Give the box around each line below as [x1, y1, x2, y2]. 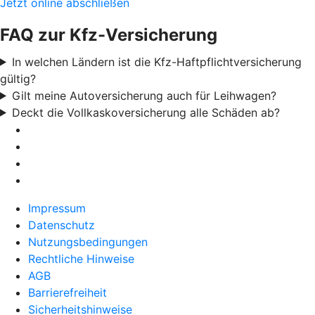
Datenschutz [28, 217, 95, 232]
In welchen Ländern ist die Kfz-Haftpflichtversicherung [11, 54, 302, 69]
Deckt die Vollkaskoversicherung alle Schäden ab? [11, 105, 280, 120]
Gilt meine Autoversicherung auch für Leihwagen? [11, 88, 276, 103]
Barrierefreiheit [28, 285, 107, 300]
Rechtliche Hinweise [28, 251, 134, 266]
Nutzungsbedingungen [28, 234, 148, 249]
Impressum [28, 200, 86, 215]
